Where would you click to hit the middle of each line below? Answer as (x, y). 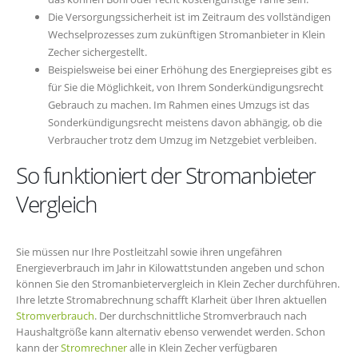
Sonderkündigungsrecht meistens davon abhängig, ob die (185, 123)
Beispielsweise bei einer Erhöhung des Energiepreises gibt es (190, 70)
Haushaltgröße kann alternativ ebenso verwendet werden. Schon (171, 332)
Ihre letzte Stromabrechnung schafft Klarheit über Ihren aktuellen (171, 300)
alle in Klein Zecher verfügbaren (202, 348)
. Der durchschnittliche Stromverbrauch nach (201, 316)
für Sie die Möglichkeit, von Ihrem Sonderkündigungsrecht (186, 88)
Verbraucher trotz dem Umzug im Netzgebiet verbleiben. (182, 140)
